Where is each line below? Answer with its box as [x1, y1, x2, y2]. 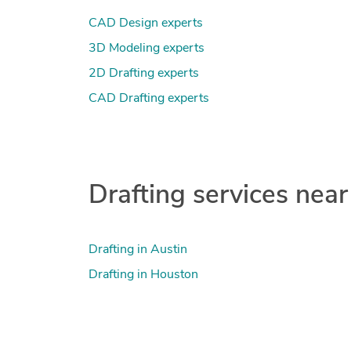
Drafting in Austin [88, 244, 187, 257]
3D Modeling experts [88, 42, 204, 55]
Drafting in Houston [88, 269, 198, 282]
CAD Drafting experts [88, 92, 209, 105]
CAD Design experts [88, 16, 203, 30]
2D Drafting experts [88, 67, 199, 80]
